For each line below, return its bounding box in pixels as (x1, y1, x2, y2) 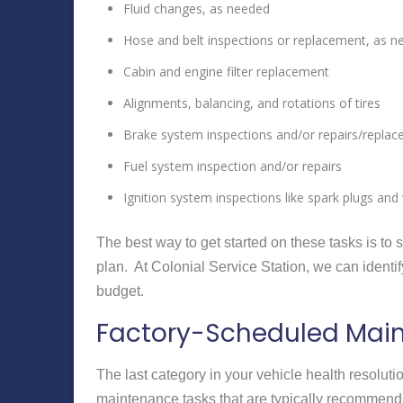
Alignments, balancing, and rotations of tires (123, 94, 381, 112)
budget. (96, 282, 144, 299)
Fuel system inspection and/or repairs (123, 157, 342, 175)
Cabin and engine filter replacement (123, 62, 329, 80)
